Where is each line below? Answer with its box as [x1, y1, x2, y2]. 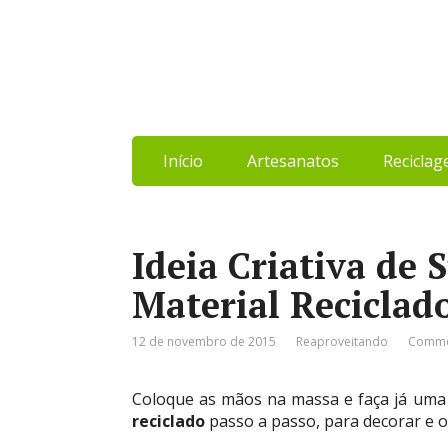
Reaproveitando [296, 333, 388, 350]
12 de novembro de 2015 [132, 333, 276, 350]
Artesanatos [246, 150, 339, 172]
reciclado [132, 410, 205, 432]
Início [162, 150, 203, 172]
